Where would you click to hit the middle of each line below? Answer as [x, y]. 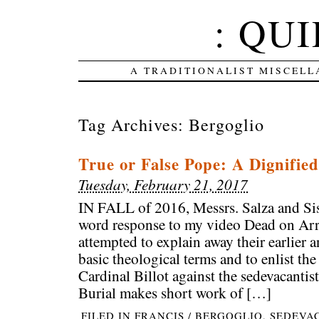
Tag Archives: [134, 124]
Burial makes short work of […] [175, 293]
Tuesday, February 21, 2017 [163, 184]
